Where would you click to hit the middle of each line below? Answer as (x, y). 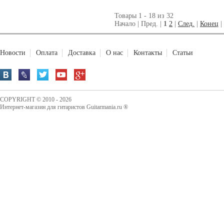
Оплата (47, 53)
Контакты (148, 53)
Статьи (183, 53)
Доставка (82, 53)
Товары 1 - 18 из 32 (144, 16)
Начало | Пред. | (139, 24)
